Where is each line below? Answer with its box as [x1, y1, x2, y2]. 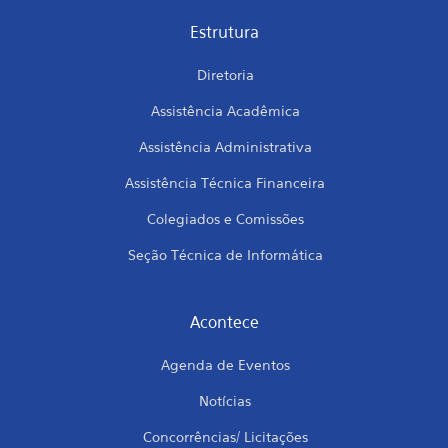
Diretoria [196, 66, 254, 83]
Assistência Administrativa [138, 138, 312, 155]
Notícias [199, 392, 251, 409]
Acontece [189, 312, 259, 332]
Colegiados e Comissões [146, 210, 304, 227]
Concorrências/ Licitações [142, 428, 308, 445]
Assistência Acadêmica [150, 102, 300, 119]
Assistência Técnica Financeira [125, 174, 325, 191]
